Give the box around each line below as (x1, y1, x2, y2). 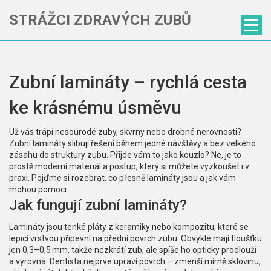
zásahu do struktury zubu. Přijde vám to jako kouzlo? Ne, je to (9, 150, 241, 160)
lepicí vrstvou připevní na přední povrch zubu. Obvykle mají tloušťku (9, 233, 262, 243)
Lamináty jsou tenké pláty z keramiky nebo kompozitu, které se (9, 222, 249, 232)
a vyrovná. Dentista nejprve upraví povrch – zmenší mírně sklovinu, (9, 256, 261, 266)
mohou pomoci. (9, 184, 68, 194)
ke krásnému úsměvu (9, 97, 181, 118)
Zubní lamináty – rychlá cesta (9, 71, 247, 93)
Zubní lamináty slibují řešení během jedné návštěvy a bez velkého (9, 139, 256, 148)
